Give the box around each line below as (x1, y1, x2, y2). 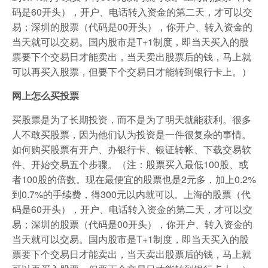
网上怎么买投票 (12, 88, 79, 102)
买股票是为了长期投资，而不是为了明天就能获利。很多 (12, 112, 251, 126)
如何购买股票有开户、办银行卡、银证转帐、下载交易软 (12, 142, 251, 156)
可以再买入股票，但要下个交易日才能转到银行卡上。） (12, 64, 251, 78)
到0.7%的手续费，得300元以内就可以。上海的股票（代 (12, 187, 251, 201)
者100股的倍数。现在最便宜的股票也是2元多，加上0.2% (12, 172, 256, 186)
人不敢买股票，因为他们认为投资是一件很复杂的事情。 (12, 127, 251, 141)
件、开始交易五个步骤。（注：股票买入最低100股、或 (12, 157, 248, 171)
